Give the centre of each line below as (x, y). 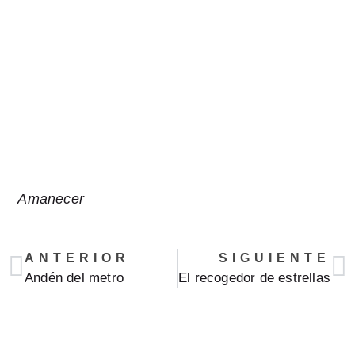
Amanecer (51, 199)
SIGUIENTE (275, 258)
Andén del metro (74, 277)
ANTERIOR (77, 258)
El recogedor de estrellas (254, 277)
